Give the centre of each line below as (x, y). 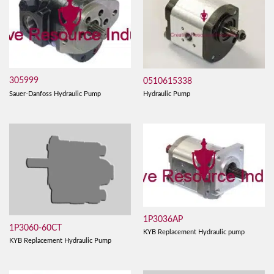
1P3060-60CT (35, 228)
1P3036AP (163, 219)
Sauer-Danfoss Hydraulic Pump (55, 94)
